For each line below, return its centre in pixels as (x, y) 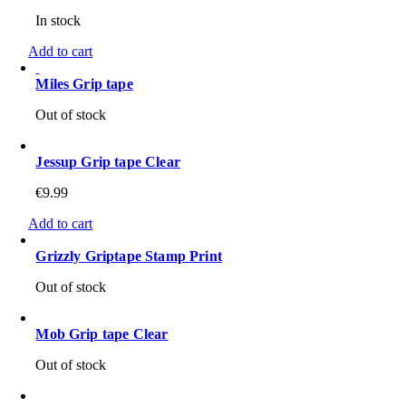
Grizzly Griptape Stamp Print (129, 256)
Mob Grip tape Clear (102, 333)
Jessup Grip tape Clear (108, 161)
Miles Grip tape (84, 83)
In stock (58, 20)
